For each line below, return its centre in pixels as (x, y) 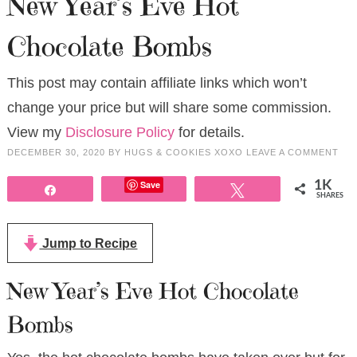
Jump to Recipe (88, 243)
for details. (209, 132)
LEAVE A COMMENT (292, 152)
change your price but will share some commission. (169, 107)
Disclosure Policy (120, 132)
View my (36, 132)
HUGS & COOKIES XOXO (183, 152)
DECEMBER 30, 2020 (56, 152)
